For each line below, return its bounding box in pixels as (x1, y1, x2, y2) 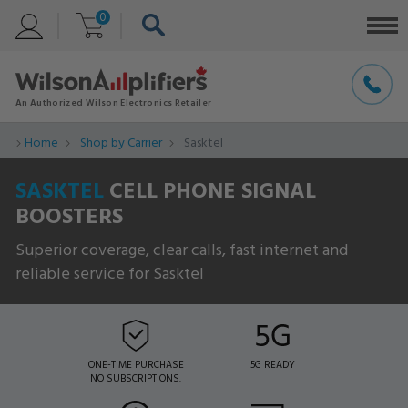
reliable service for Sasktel (15, 260, 204, 285)
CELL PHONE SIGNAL (104, 173, 316, 206)
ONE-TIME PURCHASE (87, 357, 184, 372)
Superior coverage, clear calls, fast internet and (15, 236, 348, 261)
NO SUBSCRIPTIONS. (90, 371, 181, 386)
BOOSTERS (15, 199, 123, 231)
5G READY (250, 357, 295, 372)
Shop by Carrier (80, 132, 162, 151)
